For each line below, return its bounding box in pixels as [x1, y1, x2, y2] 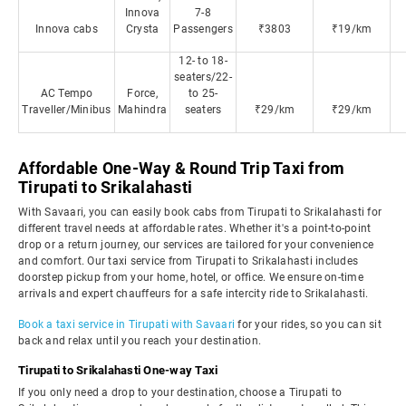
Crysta [125, 23, 159, 35]
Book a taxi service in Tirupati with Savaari [18, 318, 235, 331]
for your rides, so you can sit [235, 318, 382, 331]
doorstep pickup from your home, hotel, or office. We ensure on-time [18, 271, 363, 284]
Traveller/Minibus [22, 103, 111, 116]
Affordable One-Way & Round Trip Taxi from [18, 159, 345, 178]
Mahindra [118, 103, 167, 116]
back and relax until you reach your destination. [18, 334, 261, 347]
